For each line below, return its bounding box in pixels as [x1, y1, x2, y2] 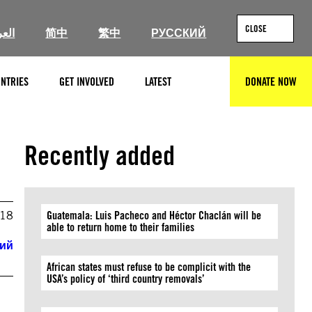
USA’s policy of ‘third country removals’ [47, 272, 211, 286]
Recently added [24, 139, 175, 171]
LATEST [145, 75, 171, 88]
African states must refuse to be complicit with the [47, 260, 251, 274]
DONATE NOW [245, 75, 297, 88]
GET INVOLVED [59, 75, 114, 88]
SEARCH [202, 81, 233, 95]
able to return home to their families [47, 221, 195, 234]
